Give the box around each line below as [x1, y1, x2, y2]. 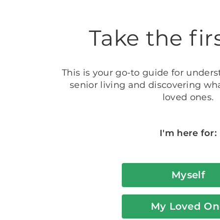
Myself [171, 168, 205, 181]
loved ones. [162, 91, 214, 103]
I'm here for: [159, 127, 217, 138]
